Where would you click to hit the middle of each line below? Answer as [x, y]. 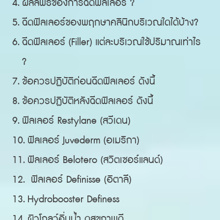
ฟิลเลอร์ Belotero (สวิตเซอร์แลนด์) [95, 160]
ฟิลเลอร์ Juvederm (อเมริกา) [83, 140]
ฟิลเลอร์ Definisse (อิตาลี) [80, 180]
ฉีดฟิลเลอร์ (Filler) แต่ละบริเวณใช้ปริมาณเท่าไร [112, 42]
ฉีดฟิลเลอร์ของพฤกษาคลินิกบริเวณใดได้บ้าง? [110, 23]
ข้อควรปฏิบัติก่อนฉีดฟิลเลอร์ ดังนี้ [89, 82]
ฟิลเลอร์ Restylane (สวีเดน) [76, 121]
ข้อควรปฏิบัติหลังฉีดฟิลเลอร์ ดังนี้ [88, 101]
